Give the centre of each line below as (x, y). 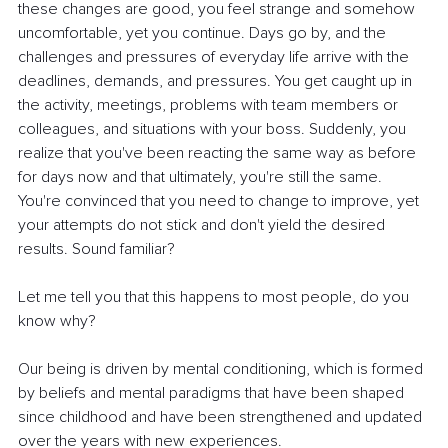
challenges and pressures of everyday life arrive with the (215, 57)
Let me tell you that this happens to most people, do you (215, 297)
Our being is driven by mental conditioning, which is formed (222, 369)
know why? (57, 321)
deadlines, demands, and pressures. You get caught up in (217, 81)
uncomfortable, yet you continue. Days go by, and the (204, 33)
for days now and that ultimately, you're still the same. (202, 177)
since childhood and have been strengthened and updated (222, 417)
